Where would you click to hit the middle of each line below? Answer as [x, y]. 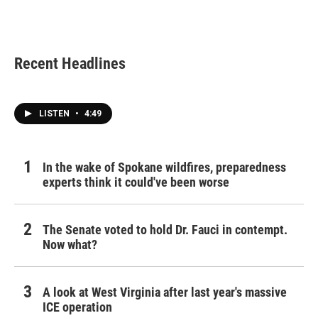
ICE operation [77, 307]
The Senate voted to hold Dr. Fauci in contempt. [165, 230]
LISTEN [55, 114]
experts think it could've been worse [136, 182]
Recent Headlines [70, 64]
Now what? [70, 245]
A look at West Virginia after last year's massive [165, 292]
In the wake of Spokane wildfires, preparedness [164, 167]
